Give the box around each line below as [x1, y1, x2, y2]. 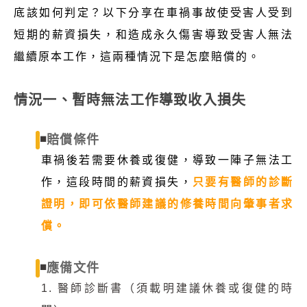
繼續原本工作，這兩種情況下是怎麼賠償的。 [14, 50, 260, 62]
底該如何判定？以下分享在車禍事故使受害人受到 [14, 6, 293, 19]
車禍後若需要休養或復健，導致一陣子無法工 [41, 153, 293, 166]
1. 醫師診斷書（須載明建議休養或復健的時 [41, 282, 293, 294]
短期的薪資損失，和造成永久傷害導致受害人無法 [14, 28, 293, 40]
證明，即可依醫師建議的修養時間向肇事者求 [41, 197, 293, 210]
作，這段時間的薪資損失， [41, 175, 193, 188]
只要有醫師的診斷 [193, 175, 294, 188]
